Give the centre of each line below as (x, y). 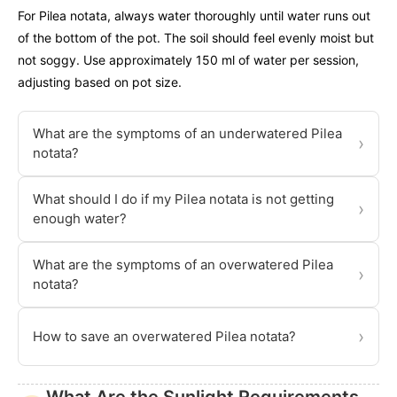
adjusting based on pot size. (100, 82)
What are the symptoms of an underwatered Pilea (187, 134)
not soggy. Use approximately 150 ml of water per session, (188, 60)
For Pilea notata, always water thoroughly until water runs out (194, 16)
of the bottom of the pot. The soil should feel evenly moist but (196, 38)
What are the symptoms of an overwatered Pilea (183, 265)
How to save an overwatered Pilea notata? (164, 337)
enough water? (80, 219)
